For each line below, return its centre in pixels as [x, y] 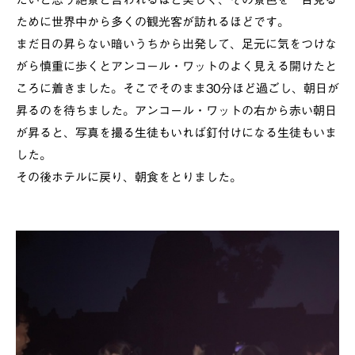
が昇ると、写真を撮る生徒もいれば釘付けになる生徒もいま [176, 133]
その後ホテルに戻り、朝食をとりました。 [129, 177]
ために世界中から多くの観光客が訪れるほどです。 [153, 22]
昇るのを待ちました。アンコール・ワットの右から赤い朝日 [176, 111]
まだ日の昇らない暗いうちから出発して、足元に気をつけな [176, 44]
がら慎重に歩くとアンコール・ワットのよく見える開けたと [176, 67]
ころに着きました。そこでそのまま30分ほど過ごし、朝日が [177, 89]
